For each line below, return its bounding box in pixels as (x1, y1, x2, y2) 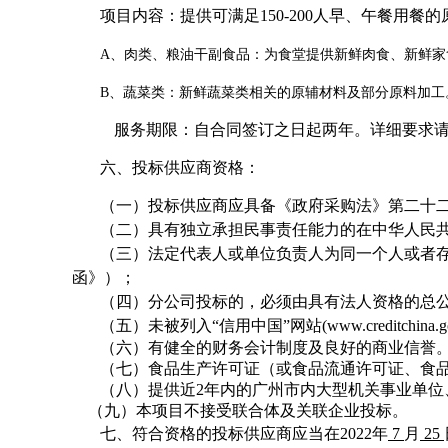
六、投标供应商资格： (100, 159, 260, 177)
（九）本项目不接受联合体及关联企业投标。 (88, 402, 408, 420)
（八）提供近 (100, 381, 196, 399)
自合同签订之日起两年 (194, 121, 354, 139)
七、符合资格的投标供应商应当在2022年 (100, 425, 388, 443)
